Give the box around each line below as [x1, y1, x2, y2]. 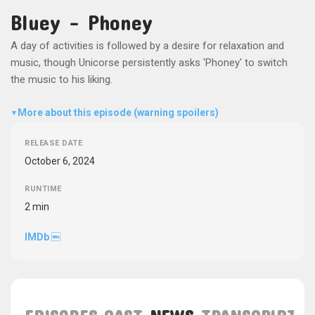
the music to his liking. [11, 72, 112, 86]
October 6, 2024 [25, 155, 95, 167]
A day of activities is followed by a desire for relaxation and [11, 39, 284, 52]
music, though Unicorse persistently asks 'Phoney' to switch [11, 56, 288, 69]
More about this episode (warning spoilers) [18, 107, 219, 119]
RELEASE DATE [25, 138, 82, 148]
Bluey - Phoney [11, 9, 153, 34]
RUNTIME [25, 184, 62, 193]
